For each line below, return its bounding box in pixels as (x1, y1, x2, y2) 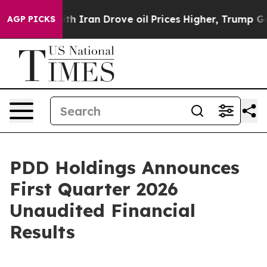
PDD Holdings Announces (10, 156, 240, 179)
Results (10, 221, 75, 243)
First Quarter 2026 (10, 178, 178, 200)
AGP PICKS (7, 14, 55, 24)
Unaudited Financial (10, 199, 195, 222)
